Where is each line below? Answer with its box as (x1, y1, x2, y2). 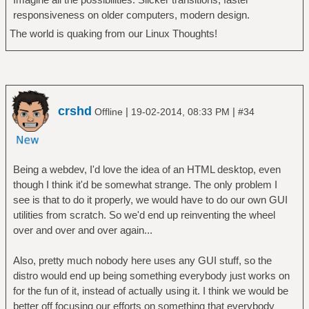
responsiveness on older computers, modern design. (12, 8, 250, 21)
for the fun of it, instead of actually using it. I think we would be (12, 285, 288, 297)
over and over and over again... (12, 224, 152, 237)
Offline (92, 106, 126, 118)
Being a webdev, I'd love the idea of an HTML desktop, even (12, 163, 281, 176)
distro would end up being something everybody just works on (12, 270, 290, 282)
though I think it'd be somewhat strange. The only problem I (12, 179, 277, 191)
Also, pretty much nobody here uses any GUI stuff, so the (12, 255, 272, 267)
